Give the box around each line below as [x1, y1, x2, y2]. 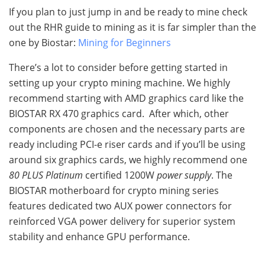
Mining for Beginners [78, 36, 171, 50]
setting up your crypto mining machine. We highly [9, 76, 230, 90]
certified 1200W [83, 169, 157, 182]
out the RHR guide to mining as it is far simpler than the [9, 21, 256, 34]
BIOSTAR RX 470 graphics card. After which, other [9, 107, 229, 121]
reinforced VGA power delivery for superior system [9, 215, 235, 228]
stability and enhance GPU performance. [9, 230, 190, 244]
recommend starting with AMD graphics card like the [9, 92, 244, 105]
